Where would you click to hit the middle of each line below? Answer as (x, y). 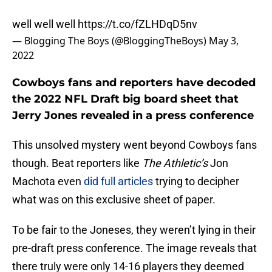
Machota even (48, 182)
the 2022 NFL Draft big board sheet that (125, 99)
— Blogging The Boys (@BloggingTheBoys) (110, 41)
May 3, (224, 41)
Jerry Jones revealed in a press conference (133, 116)
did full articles (118, 182)
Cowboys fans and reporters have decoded (134, 83)
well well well (45, 24)
